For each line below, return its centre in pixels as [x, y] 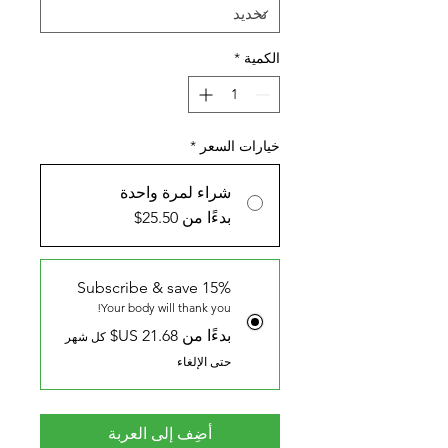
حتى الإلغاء [204, 361]
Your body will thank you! [166, 307]
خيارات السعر [240, 146]
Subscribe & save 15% [154, 287]
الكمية [262, 58]
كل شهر [85, 336]
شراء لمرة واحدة [175, 192]
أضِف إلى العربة [160, 433]
